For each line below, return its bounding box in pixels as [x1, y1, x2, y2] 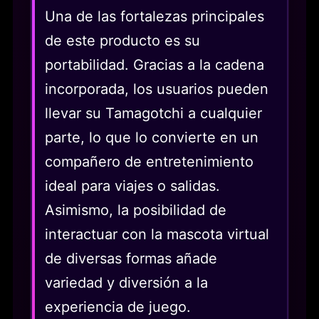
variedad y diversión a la [45, 273, 208, 291]
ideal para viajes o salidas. [45, 177, 220, 194]
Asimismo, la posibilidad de [45, 201, 226, 219]
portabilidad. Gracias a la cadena [45, 56, 264, 73]
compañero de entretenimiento [45, 152, 253, 170]
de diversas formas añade [45, 249, 217, 267]
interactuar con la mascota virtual [45, 225, 269, 243]
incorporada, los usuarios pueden [45, 80, 268, 98]
